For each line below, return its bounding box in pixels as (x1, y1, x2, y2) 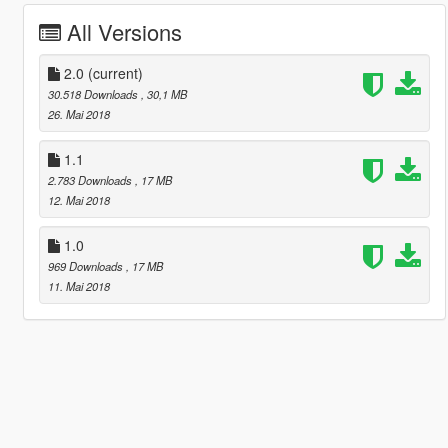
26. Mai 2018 (47, 105, 110, 122)
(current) (87, 62, 143, 83)
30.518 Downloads (47, 85, 141, 102)
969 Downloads (47, 257, 126, 274)
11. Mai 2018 (47, 277, 110, 294)
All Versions (66, 15, 182, 47)
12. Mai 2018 (47, 191, 110, 208)
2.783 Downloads (47, 171, 135, 188)
